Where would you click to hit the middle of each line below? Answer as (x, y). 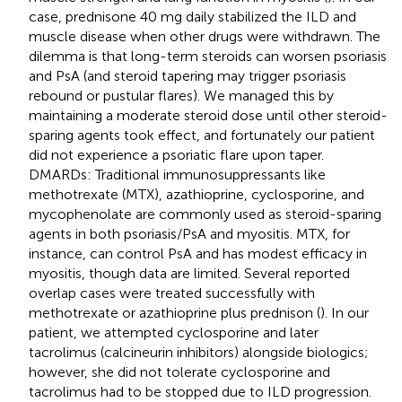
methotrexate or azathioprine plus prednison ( (175, 312)
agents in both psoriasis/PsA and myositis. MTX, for (189, 233)
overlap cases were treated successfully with (172, 293)
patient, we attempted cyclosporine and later (174, 332)
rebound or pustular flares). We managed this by (181, 95)
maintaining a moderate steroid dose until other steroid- (208, 115)
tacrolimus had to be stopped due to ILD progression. (200, 391)
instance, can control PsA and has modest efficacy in (198, 253)
